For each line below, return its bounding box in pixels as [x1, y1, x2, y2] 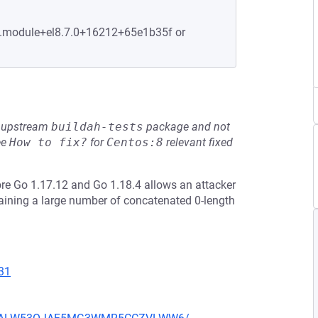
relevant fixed [163, 136, 233, 149]
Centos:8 [106, 136, 163, 149]
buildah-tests [51, 120, 143, 133]
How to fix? [9, 136, 87, 149]
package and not [143, 120, 230, 133]
